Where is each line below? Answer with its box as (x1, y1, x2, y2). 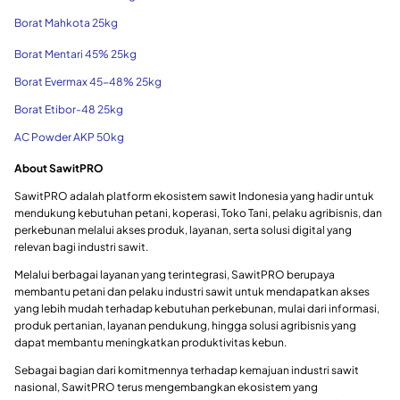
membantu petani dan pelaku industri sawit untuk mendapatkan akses (14, 285, 370, 299)
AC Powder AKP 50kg (14, 130, 124, 145)
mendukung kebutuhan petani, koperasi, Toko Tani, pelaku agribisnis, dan (14, 206, 382, 221)
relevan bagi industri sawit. (14, 240, 148, 254)
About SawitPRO (14, 162, 104, 176)
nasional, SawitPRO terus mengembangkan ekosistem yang (14, 380, 318, 395)
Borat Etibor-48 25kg (14, 103, 123, 117)
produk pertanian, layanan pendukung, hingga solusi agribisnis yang (14, 319, 356, 333)
